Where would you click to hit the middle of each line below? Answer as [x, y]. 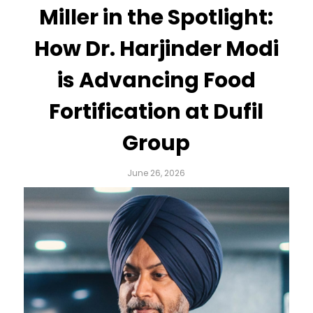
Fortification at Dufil [156, 112]
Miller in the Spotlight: [156, 17]
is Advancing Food [156, 80]
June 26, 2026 [156, 173]
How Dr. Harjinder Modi [156, 49]
